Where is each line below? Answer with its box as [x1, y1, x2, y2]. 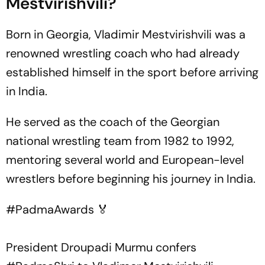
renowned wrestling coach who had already [6, 46, 240, 61]
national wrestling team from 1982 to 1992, [6, 133, 234, 148]
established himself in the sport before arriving [6, 64, 258, 80]
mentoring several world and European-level [6, 152, 244, 167]
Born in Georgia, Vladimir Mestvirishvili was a [6, 27, 245, 42]
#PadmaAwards [6, 202, 94, 217]
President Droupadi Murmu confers [6, 240, 196, 255]
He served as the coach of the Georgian [6, 114, 219, 130]
